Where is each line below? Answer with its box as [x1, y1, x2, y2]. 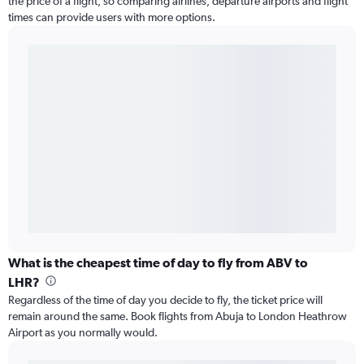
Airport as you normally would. [8, 326, 158, 340]
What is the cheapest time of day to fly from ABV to [8, 255, 308, 271]
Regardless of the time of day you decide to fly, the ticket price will [8, 293, 323, 307]
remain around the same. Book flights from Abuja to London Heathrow [8, 310, 347, 323]
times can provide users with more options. [8, 11, 215, 24]
